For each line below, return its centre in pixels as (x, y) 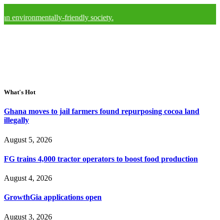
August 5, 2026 (28, 139)
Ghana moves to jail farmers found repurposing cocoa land (102, 111)
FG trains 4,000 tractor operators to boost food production (101, 159)
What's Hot (20, 92)
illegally (16, 120)
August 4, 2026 (28, 178)
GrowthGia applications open (53, 197)
